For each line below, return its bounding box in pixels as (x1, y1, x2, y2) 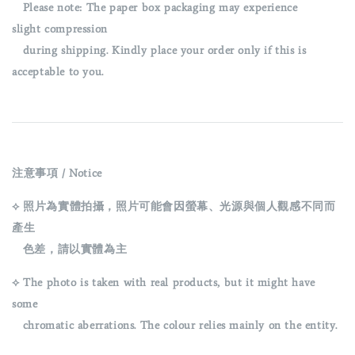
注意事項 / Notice (12, 166, 102, 180)
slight (12, 21, 45, 36)
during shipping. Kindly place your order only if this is (12, 43, 307, 57)
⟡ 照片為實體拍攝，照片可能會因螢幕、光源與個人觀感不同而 (12, 199, 336, 213)
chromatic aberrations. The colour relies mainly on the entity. (12, 318, 338, 332)
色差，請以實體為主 (12, 242, 128, 256)
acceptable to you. (12, 64, 104, 78)
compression (44, 21, 108, 36)
